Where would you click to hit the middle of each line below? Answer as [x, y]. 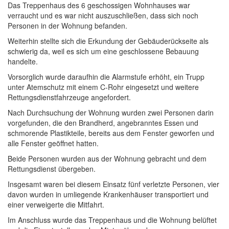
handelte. [23, 62]
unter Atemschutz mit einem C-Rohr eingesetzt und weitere [103, 87]
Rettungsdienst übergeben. [52, 169]
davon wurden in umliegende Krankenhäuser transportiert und [108, 194]
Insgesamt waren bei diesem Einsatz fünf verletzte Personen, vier [113, 184]
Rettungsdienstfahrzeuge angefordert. [69, 97]
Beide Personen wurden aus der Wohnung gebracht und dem [107, 159]
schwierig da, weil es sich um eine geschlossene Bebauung [103, 51]
